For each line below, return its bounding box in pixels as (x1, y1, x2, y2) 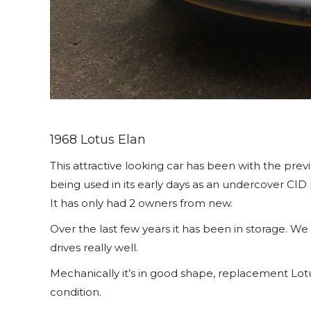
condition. (50, 285, 101, 299)
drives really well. (50, 241, 138, 255)
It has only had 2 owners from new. (50, 196, 233, 210)
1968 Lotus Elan (50, 132, 146, 148)
